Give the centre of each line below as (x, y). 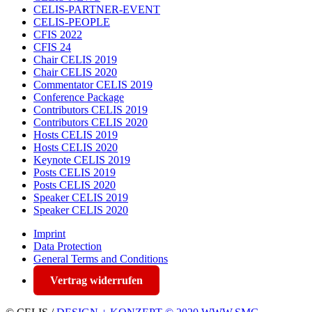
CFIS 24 (52, 47)
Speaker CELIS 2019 (81, 197)
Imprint (49, 233)
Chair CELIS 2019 (75, 59)
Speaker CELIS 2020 (81, 210)
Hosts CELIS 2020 (76, 147)
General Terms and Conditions (101, 258)
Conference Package (79, 97)
